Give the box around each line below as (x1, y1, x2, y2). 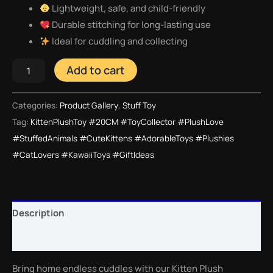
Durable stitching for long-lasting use (50, 18, 211, 32)
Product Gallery (60, 100, 118, 112)
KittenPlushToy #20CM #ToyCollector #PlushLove (30, 116, 224, 128)
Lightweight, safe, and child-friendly (50, 2, 206, 15)
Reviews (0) (12, 232, 65, 245)
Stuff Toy (122, 100, 156, 112)
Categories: (12, 100, 60, 112)
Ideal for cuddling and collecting (50, 35, 188, 48)
